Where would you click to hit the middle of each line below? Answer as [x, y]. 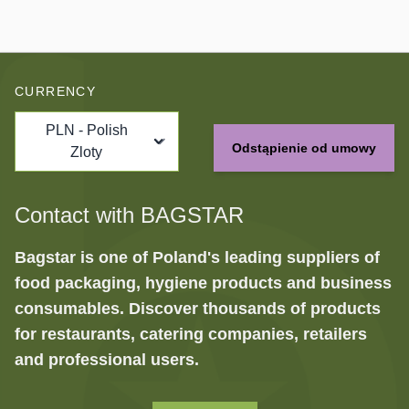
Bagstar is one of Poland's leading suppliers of [197, 258]
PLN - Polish [62, 131]
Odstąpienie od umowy [304, 148]
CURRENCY [56, 92]
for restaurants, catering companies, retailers [191, 335]
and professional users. [107, 360]
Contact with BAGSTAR [129, 215]
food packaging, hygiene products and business [203, 283]
